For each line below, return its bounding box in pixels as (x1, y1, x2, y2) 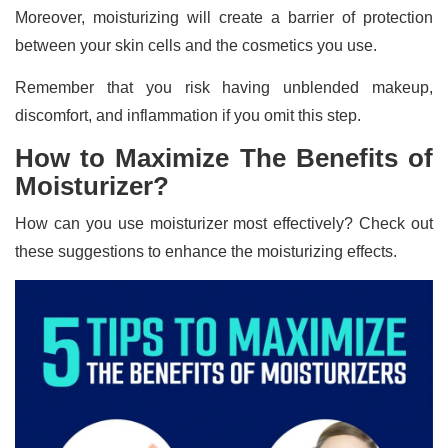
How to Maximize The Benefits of (15, 143, 433, 174)
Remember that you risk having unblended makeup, (15, 79, 433, 97)
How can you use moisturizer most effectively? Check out (15, 215, 433, 233)
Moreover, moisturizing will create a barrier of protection (15, 9, 433, 27)
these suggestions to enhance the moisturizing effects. (15, 243, 401, 261)
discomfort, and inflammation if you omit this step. (15, 107, 361, 125)
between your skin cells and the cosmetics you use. (15, 37, 381, 55)
